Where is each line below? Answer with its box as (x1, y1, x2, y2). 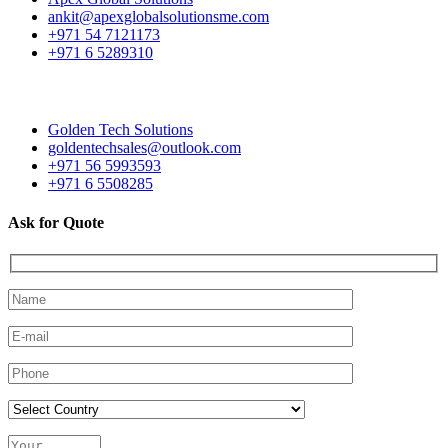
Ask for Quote (8, 214, 104, 232)
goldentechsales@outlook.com (48, 138, 241, 156)
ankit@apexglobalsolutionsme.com (48, 7, 269, 25)
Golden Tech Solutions (48, 120, 193, 138)
